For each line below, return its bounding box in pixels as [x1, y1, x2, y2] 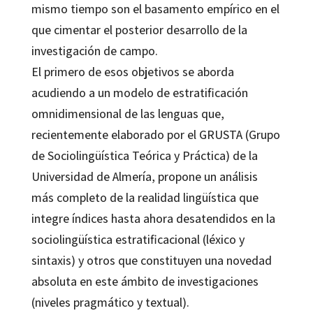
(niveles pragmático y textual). [31, 293, 189, 310]
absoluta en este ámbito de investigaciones [31, 272, 259, 289]
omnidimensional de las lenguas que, [31, 105, 224, 122]
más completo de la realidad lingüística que [31, 189, 259, 205]
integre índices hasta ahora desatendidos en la [31, 210, 275, 226]
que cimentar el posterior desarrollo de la [31, 21, 247, 38]
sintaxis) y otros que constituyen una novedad [31, 252, 272, 268]
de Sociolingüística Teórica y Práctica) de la [31, 147, 258, 163]
